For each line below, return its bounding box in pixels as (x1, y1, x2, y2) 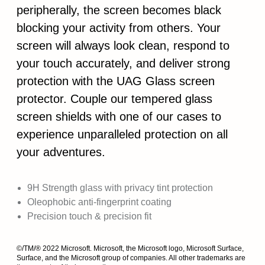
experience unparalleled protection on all (17, 128, 228, 141)
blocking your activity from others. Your (17, 21, 221, 34)
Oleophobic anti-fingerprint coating (27, 197, 172, 207)
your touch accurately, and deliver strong (17, 57, 230, 70)
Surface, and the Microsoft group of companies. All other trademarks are (17, 254, 245, 262)
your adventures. (17, 146, 105, 159)
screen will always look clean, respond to (17, 39, 230, 52)
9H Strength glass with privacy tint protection (27, 183, 213, 193)
